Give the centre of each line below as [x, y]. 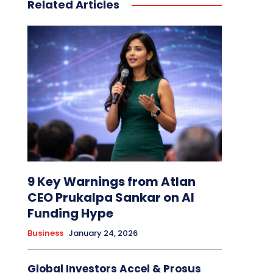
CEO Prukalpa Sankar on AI [111, 198]
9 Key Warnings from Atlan [111, 182]
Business [45, 233]
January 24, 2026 [103, 233]
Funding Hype [70, 214]
